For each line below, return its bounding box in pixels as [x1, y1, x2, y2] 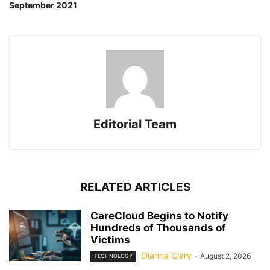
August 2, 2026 [200, 251, 251, 261]
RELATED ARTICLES [80, 180, 190, 195]
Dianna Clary [142, 250, 192, 261]
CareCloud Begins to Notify [90, 210, 228, 222]
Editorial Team [93, 117, 177, 132]
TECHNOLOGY [94, 253, 133, 260]
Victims [90, 234, 130, 246]
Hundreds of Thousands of [90, 222, 226, 234]
